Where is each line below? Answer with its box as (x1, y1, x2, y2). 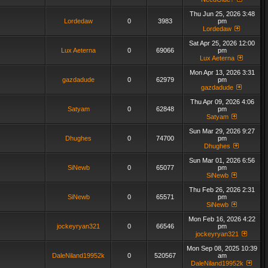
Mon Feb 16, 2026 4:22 (188, 215, 255, 223)
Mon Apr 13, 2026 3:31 (189, 69, 255, 76)
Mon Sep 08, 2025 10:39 (187, 245, 257, 252)
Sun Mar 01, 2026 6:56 (189, 157, 255, 164)
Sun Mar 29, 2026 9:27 (189, 127, 255, 135)
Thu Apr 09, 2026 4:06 (190, 98, 254, 105)
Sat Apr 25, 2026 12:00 (189, 39, 255, 47)
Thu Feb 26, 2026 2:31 (189, 186, 255, 193)
